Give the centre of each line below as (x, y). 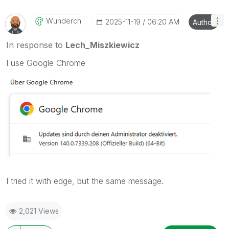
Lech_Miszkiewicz (102, 45)
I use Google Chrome (46, 63)
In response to (36, 45)
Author (204, 22)
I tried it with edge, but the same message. (85, 181)
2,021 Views (39, 211)
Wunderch (64, 20)
